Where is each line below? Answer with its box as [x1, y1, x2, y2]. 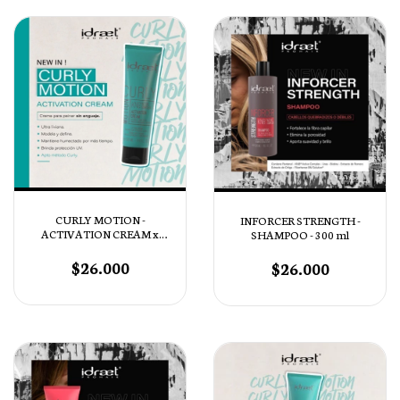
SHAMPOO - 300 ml [251, 226, 349, 242]
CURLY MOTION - [54, 212, 146, 228]
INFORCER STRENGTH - [239, 212, 361, 228]
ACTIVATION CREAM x [41, 226, 159, 242]
